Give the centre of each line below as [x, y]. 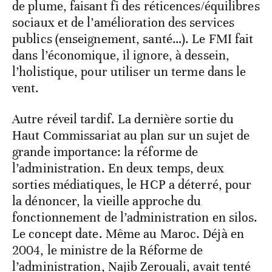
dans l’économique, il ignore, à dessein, [121, 55]
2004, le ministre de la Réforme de [108, 250]
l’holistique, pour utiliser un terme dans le [129, 71]
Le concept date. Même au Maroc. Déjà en [128, 233]
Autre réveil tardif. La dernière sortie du [123, 119]
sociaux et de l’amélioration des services [124, 22]
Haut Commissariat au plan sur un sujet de [131, 135]
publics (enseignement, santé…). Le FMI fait [133, 39]
